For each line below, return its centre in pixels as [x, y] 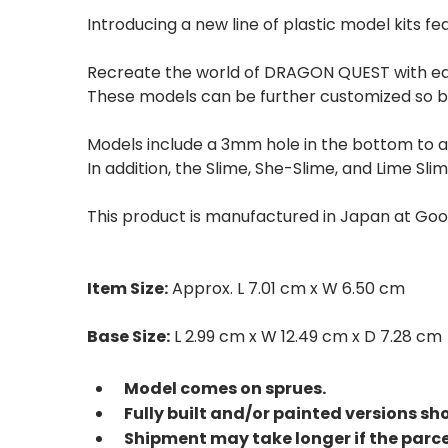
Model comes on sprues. [225, 388]
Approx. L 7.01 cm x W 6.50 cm [286, 288]
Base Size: [128, 336]
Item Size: [127, 288]
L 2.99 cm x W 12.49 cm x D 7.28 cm [306, 336]
